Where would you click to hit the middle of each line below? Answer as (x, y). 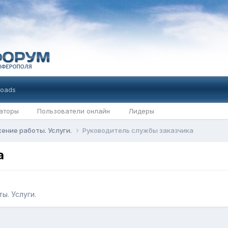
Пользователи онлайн (73, 111)
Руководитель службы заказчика (138, 130)
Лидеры (141, 111)
